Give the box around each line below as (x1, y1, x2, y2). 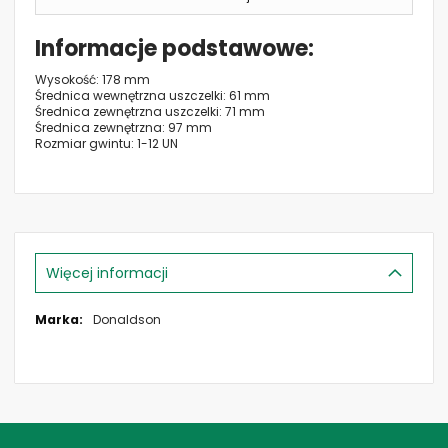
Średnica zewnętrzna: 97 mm (35, 119, 212, 137)
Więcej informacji (46, 263, 168, 284)
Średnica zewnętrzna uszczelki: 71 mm (35, 103, 265, 121)
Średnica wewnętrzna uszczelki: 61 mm (35, 87, 270, 105)
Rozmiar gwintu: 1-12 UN (35, 135, 178, 153)
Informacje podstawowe (35, 33, 308, 65)
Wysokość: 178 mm (35, 71, 150, 89)
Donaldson (93, 311, 161, 329)
